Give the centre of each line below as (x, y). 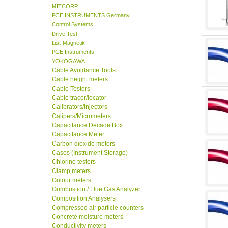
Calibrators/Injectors (80, 107)
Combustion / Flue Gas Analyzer (96, 190)
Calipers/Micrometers (81, 116)
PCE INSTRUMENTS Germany (91, 16)
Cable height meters (80, 80)
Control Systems (73, 25)
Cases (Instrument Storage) (90, 153)
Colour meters (72, 180)
